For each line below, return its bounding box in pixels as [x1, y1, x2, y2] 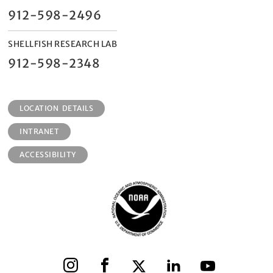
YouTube [200, 258, 232, 267]
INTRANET [19, 127, 60, 136]
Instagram [62, 258, 102, 267]
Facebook [97, 258, 132, 267]
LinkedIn [165, 258, 199, 267]
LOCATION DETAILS [19, 104, 94, 113]
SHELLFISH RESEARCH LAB [8, 39, 117, 49]
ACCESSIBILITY [19, 150, 76, 159]
